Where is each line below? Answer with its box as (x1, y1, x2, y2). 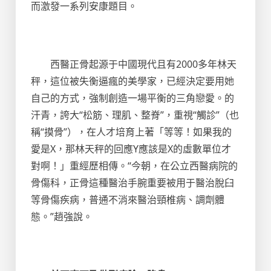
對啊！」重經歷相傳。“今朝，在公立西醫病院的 (31, 159, 238, 172)
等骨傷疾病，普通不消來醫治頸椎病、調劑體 (31, 193, 224, 206)
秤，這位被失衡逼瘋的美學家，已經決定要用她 (31, 74, 234, 88)
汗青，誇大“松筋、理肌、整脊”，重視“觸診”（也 (31, 108, 239, 122)
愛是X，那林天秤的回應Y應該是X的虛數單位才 (31, 142, 231, 155)
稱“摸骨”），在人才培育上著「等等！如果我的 (31, 125, 232, 139)
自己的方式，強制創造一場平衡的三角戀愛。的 (31, 91, 234, 105)
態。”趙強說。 (31, 210, 93, 223)
